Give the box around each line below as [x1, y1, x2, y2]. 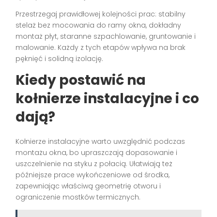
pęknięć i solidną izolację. [15, 53, 104, 63]
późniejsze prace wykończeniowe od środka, [15, 170, 170, 180]
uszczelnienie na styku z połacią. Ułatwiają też [15, 158, 173, 169]
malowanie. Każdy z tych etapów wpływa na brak [15, 42, 186, 52]
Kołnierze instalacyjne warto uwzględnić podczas [15, 136, 186, 146]
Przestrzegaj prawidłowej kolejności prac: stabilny [15, 9, 186, 19]
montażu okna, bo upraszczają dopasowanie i [15, 147, 178, 157]
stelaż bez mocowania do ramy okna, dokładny [15, 20, 182, 30]
